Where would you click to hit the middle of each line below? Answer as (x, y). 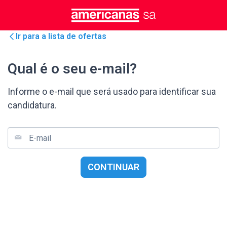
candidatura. (32, 105)
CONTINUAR (113, 167)
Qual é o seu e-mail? (72, 69)
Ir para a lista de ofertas (61, 36)
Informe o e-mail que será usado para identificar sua (112, 91)
